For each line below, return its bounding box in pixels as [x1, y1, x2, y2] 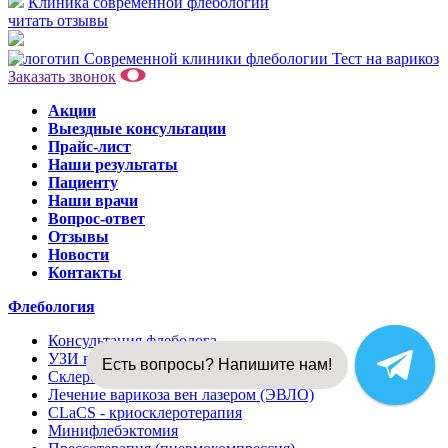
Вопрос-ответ [48, 209, 145, 227]
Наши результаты [48, 155, 178, 173]
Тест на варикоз [332, 49, 439, 67]
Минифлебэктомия [48, 421, 178, 439]
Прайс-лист [48, 137, 131, 155]
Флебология [8, 297, 95, 315]
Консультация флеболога [48, 331, 217, 349]
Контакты [48, 263, 122, 281]
